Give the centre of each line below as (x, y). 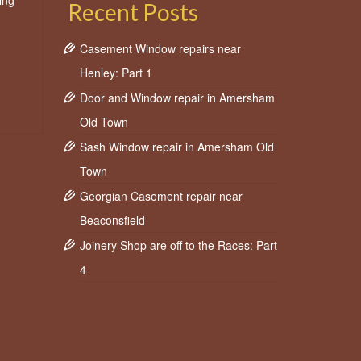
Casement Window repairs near (160, 48)
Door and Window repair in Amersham (177, 97)
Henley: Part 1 (116, 72)
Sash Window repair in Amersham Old (176, 146)
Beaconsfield (112, 220)
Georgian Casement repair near (161, 195)
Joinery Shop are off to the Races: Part (178, 245)
